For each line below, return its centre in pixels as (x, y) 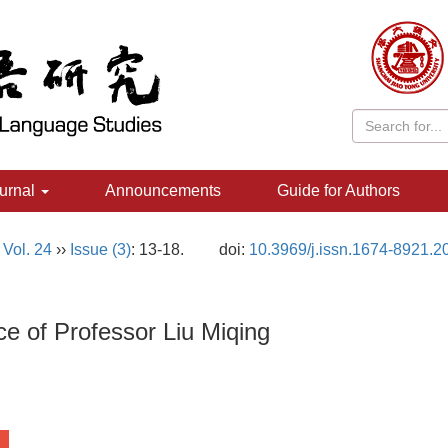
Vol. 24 (27, 249)
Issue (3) (100, 249)
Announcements (163, 190)
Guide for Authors (338, 190)
